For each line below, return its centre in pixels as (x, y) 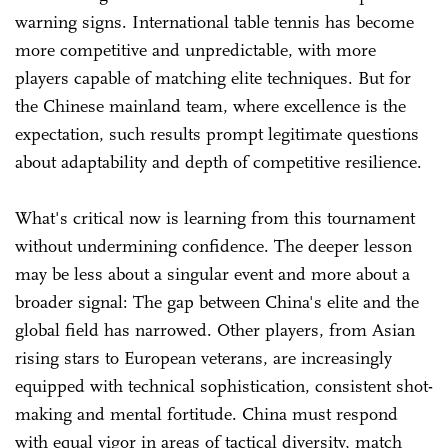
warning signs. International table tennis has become (214, 21)
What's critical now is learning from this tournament (215, 217)
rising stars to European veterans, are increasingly (203, 357)
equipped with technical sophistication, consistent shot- (224, 385)
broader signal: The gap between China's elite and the (217, 301)
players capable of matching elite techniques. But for (213, 77)
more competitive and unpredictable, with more (195, 49)
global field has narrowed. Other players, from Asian (215, 329)
